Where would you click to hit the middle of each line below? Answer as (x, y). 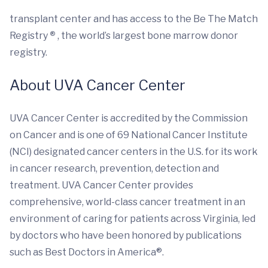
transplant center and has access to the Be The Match (134, 19)
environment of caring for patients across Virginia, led (133, 219)
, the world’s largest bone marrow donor (148, 36)
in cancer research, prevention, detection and (114, 168)
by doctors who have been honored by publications (126, 235)
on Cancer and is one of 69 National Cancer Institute (129, 135)
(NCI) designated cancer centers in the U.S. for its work (134, 152)
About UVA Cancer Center (98, 85)
